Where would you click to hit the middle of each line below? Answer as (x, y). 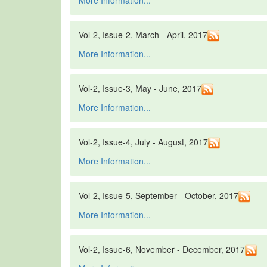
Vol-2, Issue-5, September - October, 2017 (159, 196)
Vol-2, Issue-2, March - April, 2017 (143, 35)
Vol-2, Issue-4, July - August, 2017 (143, 142)
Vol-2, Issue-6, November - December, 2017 (162, 249)
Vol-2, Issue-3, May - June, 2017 (140, 89)
